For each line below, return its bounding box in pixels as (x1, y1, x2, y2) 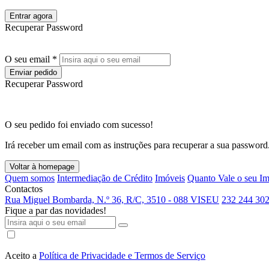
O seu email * (5, 54, 57, 64)
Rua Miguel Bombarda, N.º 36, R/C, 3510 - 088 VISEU (5, 195, 219, 205)
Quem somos (5, 173, 55, 183)
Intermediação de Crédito (57, 173, 153, 183)
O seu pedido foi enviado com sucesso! (5, 119, 153, 130)
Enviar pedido (10, 68, 57, 77)
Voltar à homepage (10, 162, 74, 171)
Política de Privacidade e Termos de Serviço (39, 250, 205, 261)
